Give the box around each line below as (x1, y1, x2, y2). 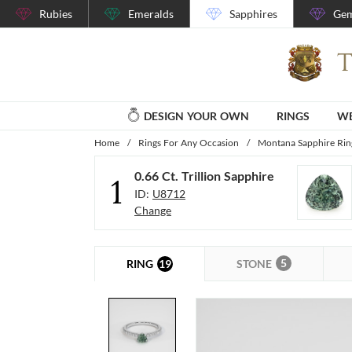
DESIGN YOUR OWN (144, 108, 249, 123)
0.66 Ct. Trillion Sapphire (134, 168, 274, 184)
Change (134, 203, 171, 218)
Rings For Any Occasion (138, 136, 239, 148)
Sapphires (229, 7, 277, 20)
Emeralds (128, 7, 174, 20)
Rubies (39, 7, 72, 20)
